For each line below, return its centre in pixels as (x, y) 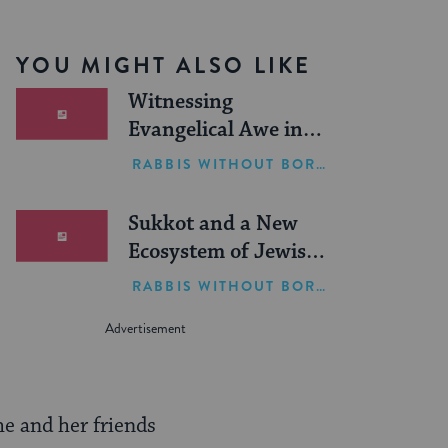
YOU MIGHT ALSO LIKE (164, 66)
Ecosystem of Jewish (223, 251)
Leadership (180, 279)
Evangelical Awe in (216, 130)
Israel (155, 158)
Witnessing (181, 102)
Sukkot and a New (213, 223)
